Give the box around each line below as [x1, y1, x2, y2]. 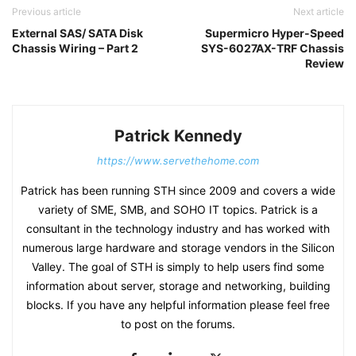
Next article [293, 6, 344, 17]
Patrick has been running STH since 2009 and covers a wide [21, 184, 335, 197]
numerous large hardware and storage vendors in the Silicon [21, 241, 335, 254]
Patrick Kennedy [114, 126, 242, 145]
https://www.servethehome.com [97, 154, 259, 167]
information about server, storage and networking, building [25, 279, 331, 292]
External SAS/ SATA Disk [12, 26, 143, 40]
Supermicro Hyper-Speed [205, 26, 344, 40]
